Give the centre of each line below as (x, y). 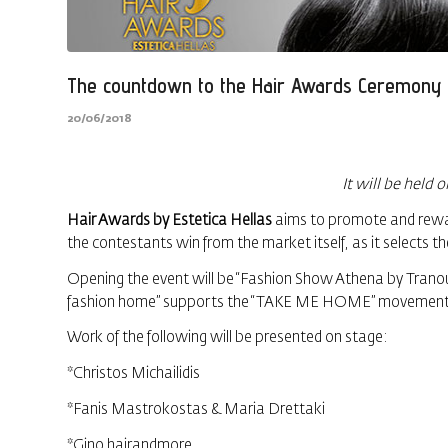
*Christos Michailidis (133, 373)
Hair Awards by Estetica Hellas (169, 220)
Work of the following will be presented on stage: (227, 338)
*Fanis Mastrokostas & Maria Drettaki (196, 409)
